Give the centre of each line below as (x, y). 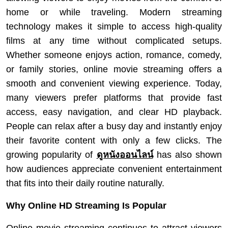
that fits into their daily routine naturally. (85, 183)
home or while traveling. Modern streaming (114, 12)
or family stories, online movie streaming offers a (114, 69)
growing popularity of (51, 155)
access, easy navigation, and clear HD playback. (114, 112)
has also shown (187, 155)
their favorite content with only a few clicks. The (114, 140)
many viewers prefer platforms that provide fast (114, 98)
